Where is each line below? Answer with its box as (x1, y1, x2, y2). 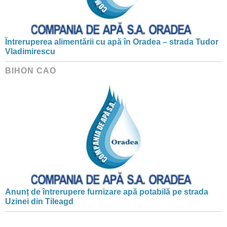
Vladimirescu (5, 47, 55, 56)
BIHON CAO (5, 66, 56, 75)
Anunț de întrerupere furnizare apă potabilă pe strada (5, 187, 208, 196)
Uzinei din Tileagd (5, 197, 73, 206)
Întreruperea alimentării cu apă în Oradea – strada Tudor (5, 37, 218, 46)
